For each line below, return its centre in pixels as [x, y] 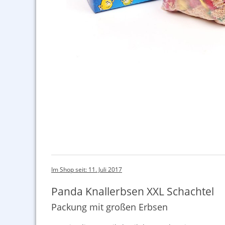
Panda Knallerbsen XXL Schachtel [133, 191]
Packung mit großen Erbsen [109, 207]
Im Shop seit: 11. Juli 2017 [87, 170]
